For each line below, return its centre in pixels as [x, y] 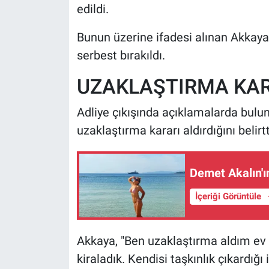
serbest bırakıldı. [121, 55]
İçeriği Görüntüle [229, 197]
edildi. [92, 9]
